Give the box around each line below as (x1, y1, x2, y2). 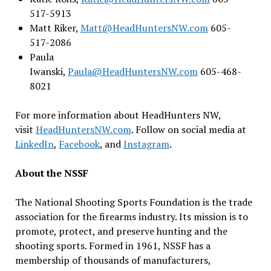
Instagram (123, 137, 169, 151)
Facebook (58, 137, 100, 151)
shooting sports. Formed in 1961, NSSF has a (15, 238, 211, 252)
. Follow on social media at (131, 122, 249, 136)
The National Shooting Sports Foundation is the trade (15, 195, 252, 209)
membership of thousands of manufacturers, (15, 253, 211, 267)
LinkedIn (15, 137, 54, 151)
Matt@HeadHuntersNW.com (80, 21, 208, 34)
